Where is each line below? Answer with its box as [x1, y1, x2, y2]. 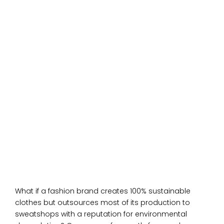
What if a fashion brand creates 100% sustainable [15, 185, 190, 196]
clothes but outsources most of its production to [15, 197, 190, 207]
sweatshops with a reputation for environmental [15, 208, 187, 219]
